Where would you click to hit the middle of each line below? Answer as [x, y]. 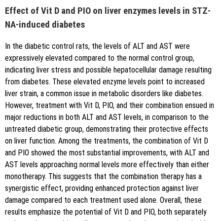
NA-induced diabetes [45, 24]
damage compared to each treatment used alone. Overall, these [103, 200]
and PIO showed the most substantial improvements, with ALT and [107, 153]
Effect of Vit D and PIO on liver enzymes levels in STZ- [108, 11]
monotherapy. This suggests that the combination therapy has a [103, 177]
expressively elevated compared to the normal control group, [100, 58]
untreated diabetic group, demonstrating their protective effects [107, 129]
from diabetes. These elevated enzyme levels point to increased [105, 82]
